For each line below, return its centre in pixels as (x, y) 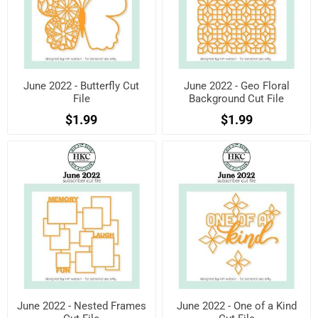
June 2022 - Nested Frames (81, 306)
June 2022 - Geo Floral (236, 86)
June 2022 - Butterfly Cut (82, 86)
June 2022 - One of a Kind (236, 306)
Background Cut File (237, 98)
